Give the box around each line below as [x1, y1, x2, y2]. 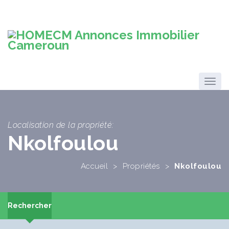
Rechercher [8, 201, 52, 210]
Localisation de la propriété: [8, 120, 114, 130]
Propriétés [122, 161, 160, 171]
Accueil [80, 161, 108, 171]
